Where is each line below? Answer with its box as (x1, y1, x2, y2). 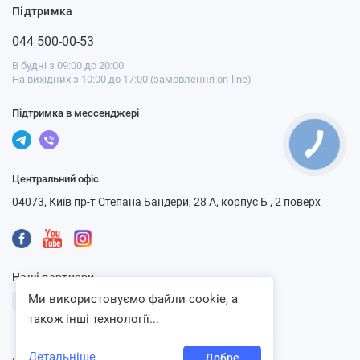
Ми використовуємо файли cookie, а (28, 292, 238, 306)
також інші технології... (28, 312, 159, 326)
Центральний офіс (12, 173, 99, 185)
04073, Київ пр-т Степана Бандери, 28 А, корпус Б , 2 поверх (12, 195, 321, 208)
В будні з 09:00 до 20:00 (12, 59, 124, 72)
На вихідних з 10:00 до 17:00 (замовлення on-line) (12, 73, 252, 85)
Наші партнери (12, 271, 95, 284)
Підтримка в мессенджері (12, 107, 139, 119)
